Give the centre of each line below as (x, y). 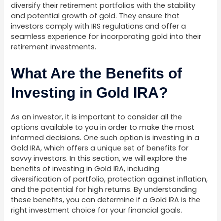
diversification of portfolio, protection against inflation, (110, 179)
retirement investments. (54, 47)
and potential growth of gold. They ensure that (95, 16)
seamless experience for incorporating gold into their (106, 36)
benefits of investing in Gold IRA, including (85, 169)
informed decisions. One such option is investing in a (105, 138)
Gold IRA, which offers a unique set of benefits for (100, 148)
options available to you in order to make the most (103, 128)
